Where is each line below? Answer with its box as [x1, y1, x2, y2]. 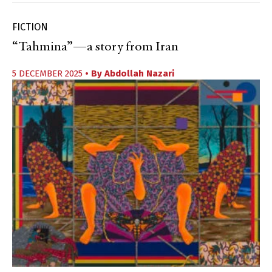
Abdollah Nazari [104, 68, 174, 80]
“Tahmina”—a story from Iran [12, 41, 178, 55]
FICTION [12, 21, 48, 33]
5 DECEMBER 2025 [12, 68, 85, 80]
